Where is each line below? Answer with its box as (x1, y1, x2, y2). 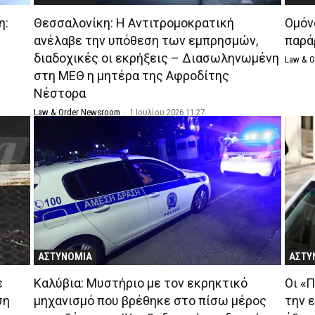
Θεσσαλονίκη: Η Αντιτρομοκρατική (33, 15, 234, 31)
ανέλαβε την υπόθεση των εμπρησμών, (33, 33, 258, 49)
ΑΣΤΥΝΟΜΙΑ (37, 250, 92, 263)
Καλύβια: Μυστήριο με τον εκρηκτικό (33, 275, 247, 290)
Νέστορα (33, 86, 86, 101)
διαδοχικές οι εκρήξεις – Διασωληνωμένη (33, 51, 279, 66)
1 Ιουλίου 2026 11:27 (129, 107, 205, 118)
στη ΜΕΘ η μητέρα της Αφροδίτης (33, 68, 229, 84)
